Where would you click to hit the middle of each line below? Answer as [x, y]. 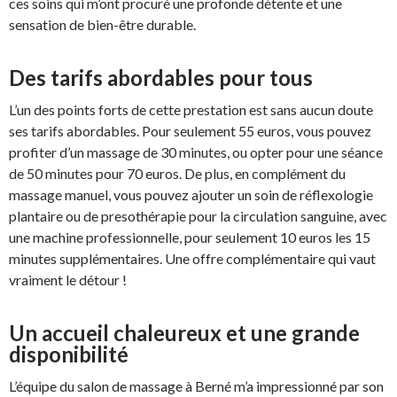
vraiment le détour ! [68, 279]
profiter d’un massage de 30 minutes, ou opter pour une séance [196, 152]
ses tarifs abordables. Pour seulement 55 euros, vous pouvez [190, 130]
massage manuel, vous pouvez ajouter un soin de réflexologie [191, 194]
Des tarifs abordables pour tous [161, 77]
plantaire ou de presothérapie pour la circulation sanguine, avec [198, 215]
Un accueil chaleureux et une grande [184, 332]
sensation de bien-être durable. [102, 24]
